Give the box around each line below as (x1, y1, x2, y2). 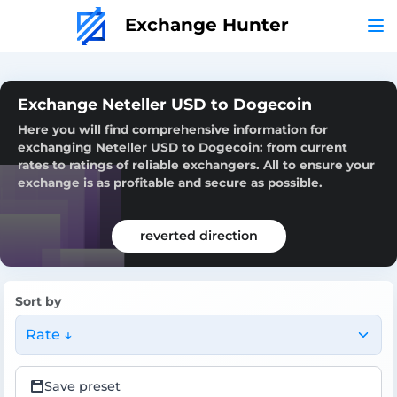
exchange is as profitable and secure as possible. (18, 175, 323, 190)
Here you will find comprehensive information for (18, 121, 328, 136)
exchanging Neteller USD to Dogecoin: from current (18, 139, 347, 154)
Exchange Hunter (119, 13, 289, 35)
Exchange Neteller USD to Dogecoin (18, 94, 312, 113)
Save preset (44, 378, 121, 394)
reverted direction (139, 227, 258, 244)
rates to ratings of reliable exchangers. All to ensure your (18, 157, 375, 172)
